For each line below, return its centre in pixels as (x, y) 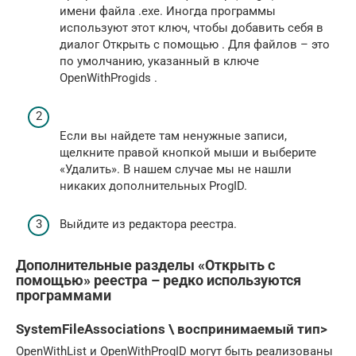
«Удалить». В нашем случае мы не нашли (176, 169)
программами (64, 295)
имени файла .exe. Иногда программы (168, 11)
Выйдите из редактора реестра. (148, 224)
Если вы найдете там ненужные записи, (173, 136)
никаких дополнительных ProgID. (153, 186)
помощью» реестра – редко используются (159, 280)
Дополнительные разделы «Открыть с (145, 265)
